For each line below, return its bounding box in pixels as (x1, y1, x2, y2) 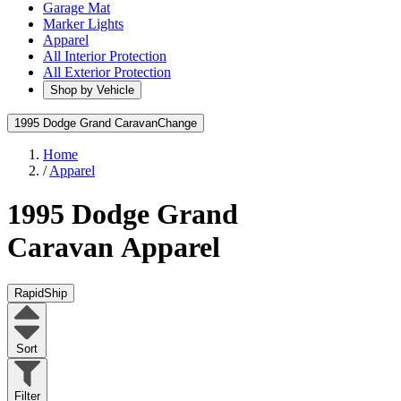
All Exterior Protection (43, 64, 171, 80)
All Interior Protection (43, 48, 166, 64)
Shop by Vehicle (50, 83, 134, 97)
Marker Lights (43, 16, 124, 31)
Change (158, 116, 197, 130)
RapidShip (14, 286, 67, 300)
